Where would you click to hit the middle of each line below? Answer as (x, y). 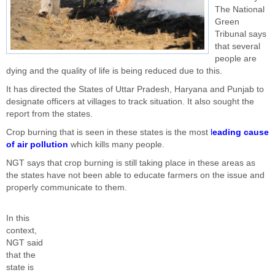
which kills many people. (116, 145)
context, (21, 230)
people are (236, 59)
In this (18, 218)
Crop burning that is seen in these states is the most (108, 132)
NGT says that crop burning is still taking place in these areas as (131, 163)
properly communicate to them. (67, 188)
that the (21, 255)
